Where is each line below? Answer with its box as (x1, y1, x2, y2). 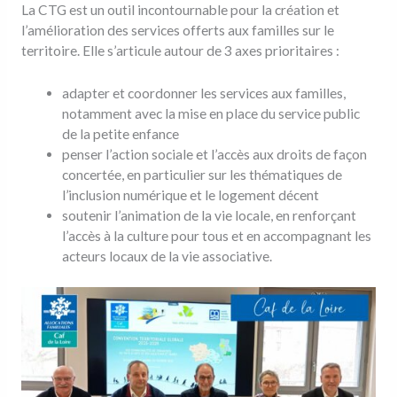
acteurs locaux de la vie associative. (62, 247, 273, 264)
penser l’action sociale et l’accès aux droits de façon (62, 145, 368, 162)
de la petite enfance (62, 125, 180, 142)
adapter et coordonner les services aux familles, (62, 84, 346, 101)
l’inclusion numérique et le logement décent (62, 186, 320, 203)
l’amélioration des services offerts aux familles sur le (20, 21, 334, 38)
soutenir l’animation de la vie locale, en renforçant (62, 206, 357, 223)
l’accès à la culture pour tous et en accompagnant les (62, 227, 372, 244)
